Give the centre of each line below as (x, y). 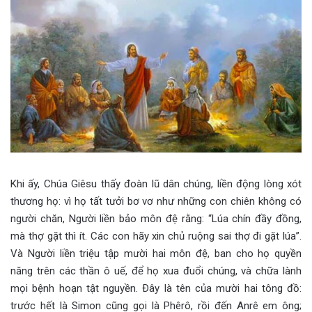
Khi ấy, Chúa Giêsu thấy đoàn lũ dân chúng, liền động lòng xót (156, 184)
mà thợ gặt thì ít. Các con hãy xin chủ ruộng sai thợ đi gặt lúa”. (156, 236)
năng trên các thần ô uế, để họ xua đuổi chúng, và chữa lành (156, 271)
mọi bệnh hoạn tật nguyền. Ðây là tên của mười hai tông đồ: (156, 288)
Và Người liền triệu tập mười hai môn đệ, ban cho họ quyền (156, 253)
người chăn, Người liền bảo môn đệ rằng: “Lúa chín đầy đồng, (156, 218)
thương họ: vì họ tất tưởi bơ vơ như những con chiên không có (156, 201)
